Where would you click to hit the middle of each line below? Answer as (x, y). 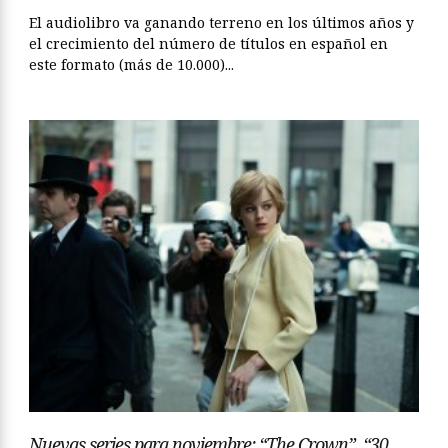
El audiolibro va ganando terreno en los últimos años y (221, 22)
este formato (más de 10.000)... (131, 64)
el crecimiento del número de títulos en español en (208, 43)
